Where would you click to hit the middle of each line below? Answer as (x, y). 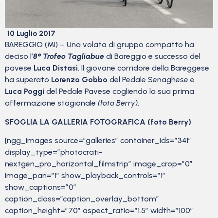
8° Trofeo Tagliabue (69, 56)
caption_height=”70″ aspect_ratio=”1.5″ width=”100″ (99, 211)
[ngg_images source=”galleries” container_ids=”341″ (98, 141)
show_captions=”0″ (41, 187)
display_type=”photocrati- (54, 152)
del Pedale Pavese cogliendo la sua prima (119, 91)
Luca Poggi (25, 91)
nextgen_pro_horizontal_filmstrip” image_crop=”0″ (99, 164)
